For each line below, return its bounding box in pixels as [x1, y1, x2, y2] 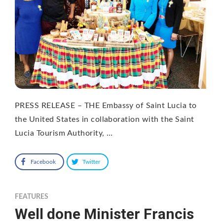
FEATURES [15, 193, 48, 200]
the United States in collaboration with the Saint [15, 115, 194, 123]
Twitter [82, 158, 100, 165]
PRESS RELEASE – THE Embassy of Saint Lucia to [15, 101, 197, 110]
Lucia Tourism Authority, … [15, 129, 113, 137]
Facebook [31, 158, 56, 165]
